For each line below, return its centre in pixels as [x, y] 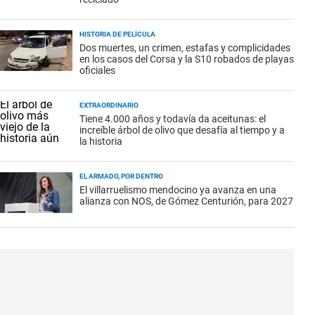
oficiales [97, 70]
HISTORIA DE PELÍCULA [117, 34]
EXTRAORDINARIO [109, 105]
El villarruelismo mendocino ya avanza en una [178, 190]
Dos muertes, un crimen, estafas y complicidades [185, 48]
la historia [101, 141]
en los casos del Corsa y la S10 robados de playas [187, 59]
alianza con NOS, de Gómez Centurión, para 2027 [186, 201]
